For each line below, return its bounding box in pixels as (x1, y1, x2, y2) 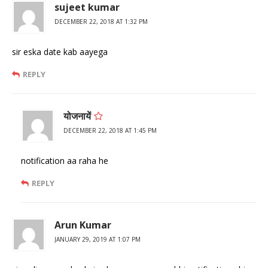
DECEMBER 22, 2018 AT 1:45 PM (63, 126, 157, 135)
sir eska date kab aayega (12, 45, 108, 57)
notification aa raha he (21, 154, 108, 166)
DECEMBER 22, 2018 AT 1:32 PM (54, 17, 148, 26)
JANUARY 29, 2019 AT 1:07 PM (54, 234, 141, 243)
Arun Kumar (54, 218, 111, 232)
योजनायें (63, 109, 91, 123)
